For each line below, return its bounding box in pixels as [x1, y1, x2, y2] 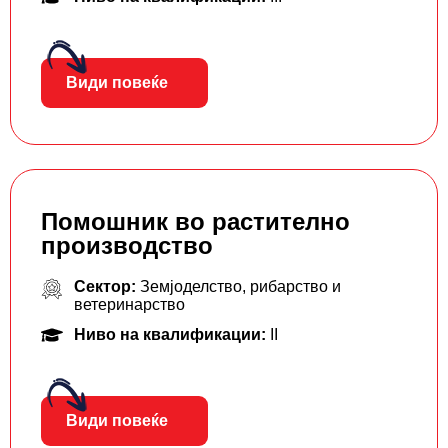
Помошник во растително [41, 208, 350, 236]
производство [41, 232, 213, 260]
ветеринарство [73, 296, 185, 314]
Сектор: [73, 278, 140, 296]
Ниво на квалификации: [73, 326, 270, 344]
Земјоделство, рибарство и [139, 278, 341, 296]
